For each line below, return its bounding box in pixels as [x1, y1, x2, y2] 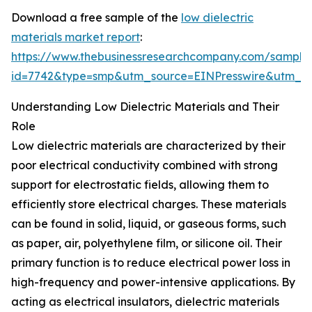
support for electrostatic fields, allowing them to [11, 178, 269, 192]
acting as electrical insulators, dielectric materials [11, 295, 279, 309]
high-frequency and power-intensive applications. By [11, 275, 295, 290]
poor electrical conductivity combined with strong [11, 158, 278, 173]
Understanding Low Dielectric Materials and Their [11, 100, 279, 114]
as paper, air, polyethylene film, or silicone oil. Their [11, 236, 282, 251]
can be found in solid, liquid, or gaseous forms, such [11, 217, 286, 231]
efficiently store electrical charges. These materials [11, 197, 286, 212]
